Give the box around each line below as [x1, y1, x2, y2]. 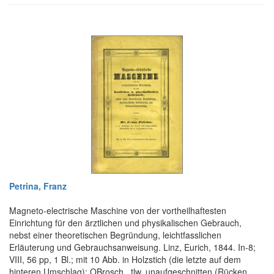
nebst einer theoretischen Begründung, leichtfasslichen [9, 229, 221, 242]
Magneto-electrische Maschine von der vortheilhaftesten [9, 204, 226, 217]
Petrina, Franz [9, 180, 67, 193]
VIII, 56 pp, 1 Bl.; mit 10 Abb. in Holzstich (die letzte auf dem [9, 253, 241, 266]
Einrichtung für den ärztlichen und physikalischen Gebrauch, [9, 217, 242, 229]
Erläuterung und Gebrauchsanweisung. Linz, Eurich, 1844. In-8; [9, 241, 256, 254]
